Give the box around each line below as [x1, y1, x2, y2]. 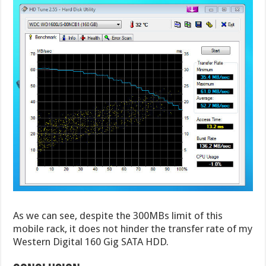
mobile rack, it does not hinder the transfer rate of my [13, 222, 253, 235]
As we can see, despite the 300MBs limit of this [13, 209, 223, 221]
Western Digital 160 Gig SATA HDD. [13, 235, 169, 248]
